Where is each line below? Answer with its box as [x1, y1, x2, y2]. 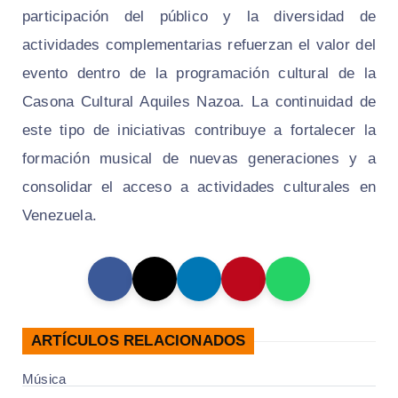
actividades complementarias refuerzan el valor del [22, 36, 376, 53]
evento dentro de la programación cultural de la [22, 64, 376, 82]
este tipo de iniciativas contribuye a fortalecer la [22, 121, 376, 139]
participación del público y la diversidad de [22, 7, 376, 25]
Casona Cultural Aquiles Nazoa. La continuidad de [22, 92, 376, 110]
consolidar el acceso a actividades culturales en [22, 178, 376, 195]
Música [22, 370, 67, 386]
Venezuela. [22, 206, 97, 224]
